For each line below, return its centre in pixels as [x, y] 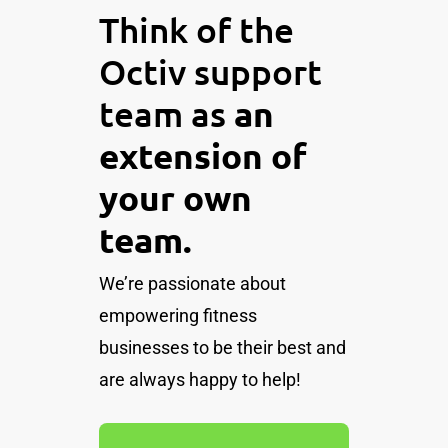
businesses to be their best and [222, 347]
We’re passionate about [192, 283]
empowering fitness [178, 315]
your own [175, 197]
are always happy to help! [200, 379]
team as [162, 113]
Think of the [196, 29]
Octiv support [210, 71]
